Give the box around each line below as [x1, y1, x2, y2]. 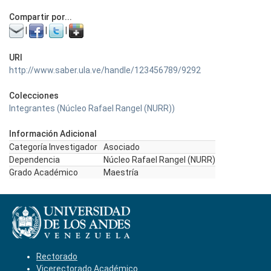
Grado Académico [9, 168, 78, 177]
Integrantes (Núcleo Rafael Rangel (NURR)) [9, 103, 175, 113]
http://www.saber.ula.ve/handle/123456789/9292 [9, 65, 201, 75]
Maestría [103, 168, 139, 177]
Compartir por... [9, 12, 72, 22]
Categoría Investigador [9, 142, 97, 152]
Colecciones [9, 91, 59, 100]
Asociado [103, 142, 140, 152]
